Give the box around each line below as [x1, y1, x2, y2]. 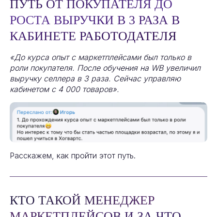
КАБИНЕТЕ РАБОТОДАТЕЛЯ [10, 29, 176, 44]
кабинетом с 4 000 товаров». [10, 84, 119, 94]
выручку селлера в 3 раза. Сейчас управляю [10, 74, 181, 84]
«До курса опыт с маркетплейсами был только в [10, 52, 191, 62]
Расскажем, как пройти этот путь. [10, 151, 136, 161]
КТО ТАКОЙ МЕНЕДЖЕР [10, 193, 155, 208]
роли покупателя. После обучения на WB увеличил [10, 63, 201, 73]
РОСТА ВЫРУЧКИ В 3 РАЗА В [10, 13, 180, 28]
